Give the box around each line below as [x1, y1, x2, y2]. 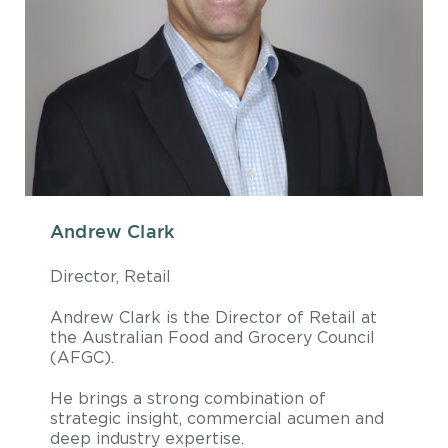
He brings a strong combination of [50, 389, 326, 408]
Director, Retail [50, 267, 171, 286]
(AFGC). [50, 348, 124, 367]
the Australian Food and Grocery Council [50, 328, 375, 347]
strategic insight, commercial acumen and [50, 409, 384, 428]
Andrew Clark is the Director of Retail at [50, 308, 377, 327]
